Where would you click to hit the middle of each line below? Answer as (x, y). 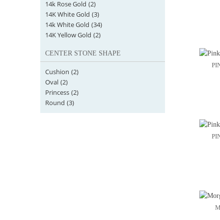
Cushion (57, 72)
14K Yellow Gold (68, 35)
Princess (57, 92)
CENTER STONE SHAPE (83, 53)
